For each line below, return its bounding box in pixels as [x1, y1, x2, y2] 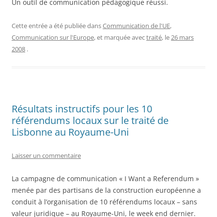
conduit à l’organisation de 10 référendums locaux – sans [12, 197, 197, 207]
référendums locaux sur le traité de [12, 114, 169, 127]
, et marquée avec [94, 33, 146, 42]
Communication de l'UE [103, 21, 170, 31]
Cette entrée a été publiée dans [12, 21, 103, 31]
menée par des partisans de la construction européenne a [12, 186, 201, 195]
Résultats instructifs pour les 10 [12, 102, 152, 116]
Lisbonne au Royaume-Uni [12, 125, 129, 139]
